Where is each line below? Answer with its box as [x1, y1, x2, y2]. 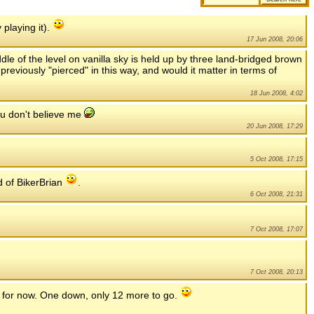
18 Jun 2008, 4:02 [250, 90, 303, 97]
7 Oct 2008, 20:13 [250, 268, 303, 276]
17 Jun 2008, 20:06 [247, 36, 303, 43]
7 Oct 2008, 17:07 [250, 226, 303, 233]
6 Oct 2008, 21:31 [250, 191, 303, 198]
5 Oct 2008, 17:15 [250, 156, 303, 163]
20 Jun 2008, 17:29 [247, 123, 303, 130]
